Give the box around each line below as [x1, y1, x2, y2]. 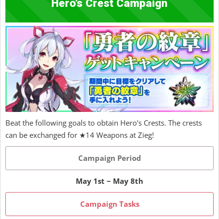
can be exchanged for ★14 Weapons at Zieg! [5, 130, 154, 140]
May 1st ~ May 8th [76, 175, 143, 186]
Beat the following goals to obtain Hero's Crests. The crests [5, 117, 202, 128]
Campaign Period [78, 153, 141, 163]
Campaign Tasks [80, 198, 139, 209]
